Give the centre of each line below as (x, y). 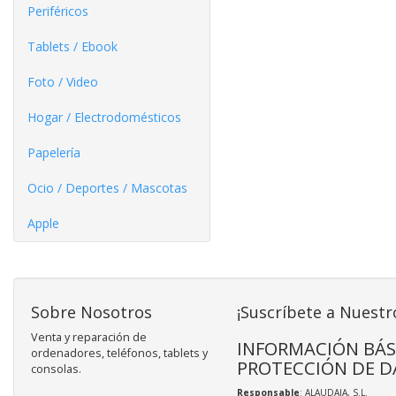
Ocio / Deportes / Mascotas (107, 187)
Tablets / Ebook (72, 46)
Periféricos (58, 11)
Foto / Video (63, 81)
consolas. (56, 369)
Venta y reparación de (89, 337)
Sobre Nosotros (91, 312)
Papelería (54, 152)
